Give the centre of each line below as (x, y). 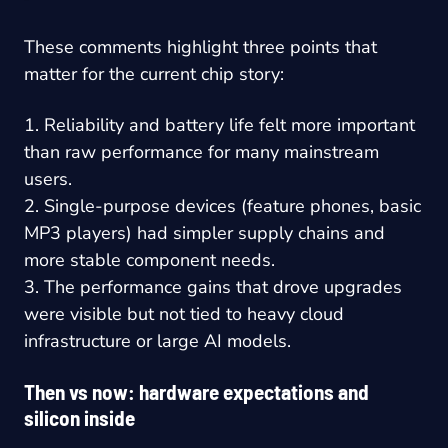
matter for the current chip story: (154, 73)
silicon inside (79, 417)
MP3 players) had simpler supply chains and (204, 232)
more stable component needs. (149, 259)
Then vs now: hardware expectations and (196, 391)
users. (48, 178)
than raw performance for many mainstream (201, 151)
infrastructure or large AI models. (157, 340)
